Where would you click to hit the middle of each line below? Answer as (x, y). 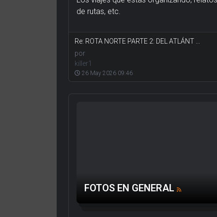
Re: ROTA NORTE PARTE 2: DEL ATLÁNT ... (137, 41)
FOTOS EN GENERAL (129, 188)
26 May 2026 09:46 (107, 73)
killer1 (83, 64)
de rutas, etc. (99, 12)
